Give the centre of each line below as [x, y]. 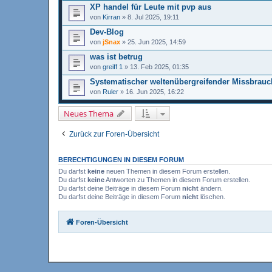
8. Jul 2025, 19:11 [153, 17]
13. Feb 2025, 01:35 [159, 66]
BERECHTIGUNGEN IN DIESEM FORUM [121, 159]
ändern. [211, 188]
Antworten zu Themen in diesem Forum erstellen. [177, 179]
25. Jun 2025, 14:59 [157, 42]
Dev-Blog [107, 32]
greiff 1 [113, 66]
